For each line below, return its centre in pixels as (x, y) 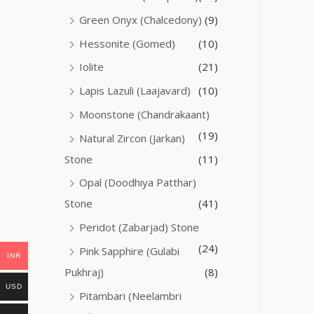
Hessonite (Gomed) (127, 43)
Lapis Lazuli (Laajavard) (135, 91)
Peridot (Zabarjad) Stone (139, 227)
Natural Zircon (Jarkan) (132, 138)
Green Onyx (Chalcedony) (141, 19)
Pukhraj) (84, 272)
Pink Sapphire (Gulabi (129, 251)
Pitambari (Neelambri (130, 295)
